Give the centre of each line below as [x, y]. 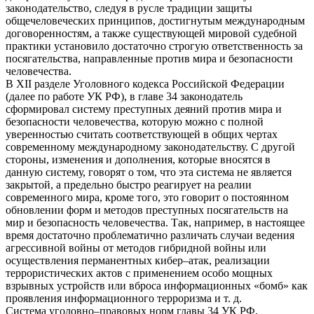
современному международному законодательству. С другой [150, 146]
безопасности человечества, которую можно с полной [135, 121]
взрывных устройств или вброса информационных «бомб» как [157, 285]
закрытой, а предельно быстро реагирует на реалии [129, 184]
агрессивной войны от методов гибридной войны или [136, 247]
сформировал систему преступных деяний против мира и [144, 109]
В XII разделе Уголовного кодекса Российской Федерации [145, 83]
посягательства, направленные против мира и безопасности [149, 58]
